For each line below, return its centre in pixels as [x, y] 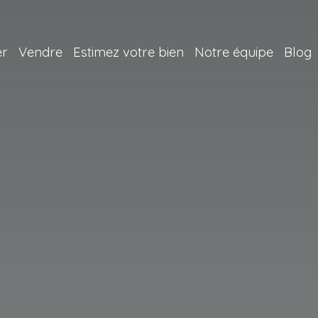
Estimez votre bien [128, 52]
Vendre [40, 52]
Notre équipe [234, 52]
